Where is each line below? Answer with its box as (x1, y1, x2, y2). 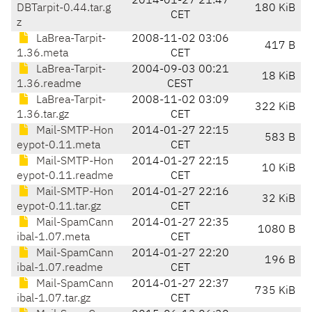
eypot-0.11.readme (17, 171, 114, 182)
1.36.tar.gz (17, 109, 69, 121)
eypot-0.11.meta (17, 140, 100, 152)
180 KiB (255, 3, 295, 15)
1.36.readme (17, 79, 81, 91)
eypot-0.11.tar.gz (17, 201, 101, 213)
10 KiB (262, 163, 295, 175)
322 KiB (255, 102, 295, 114)
